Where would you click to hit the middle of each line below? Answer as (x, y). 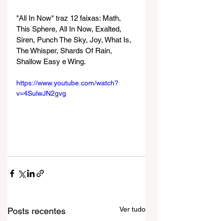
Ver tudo (132, 209)
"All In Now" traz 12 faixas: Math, (70, 18)
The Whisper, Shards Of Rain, (65, 51)
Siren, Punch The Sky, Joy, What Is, (75, 40)
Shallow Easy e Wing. (51, 62)
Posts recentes (37, 211)
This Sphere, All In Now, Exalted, (70, 29)
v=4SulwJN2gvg (41, 93)
